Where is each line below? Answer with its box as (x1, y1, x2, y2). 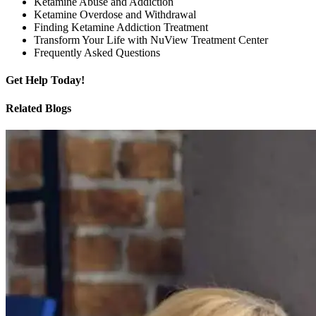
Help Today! (23, 74, 85, 87)
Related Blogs (6, 102, 71, 114)
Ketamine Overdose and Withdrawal (34, 8, 196, 21)
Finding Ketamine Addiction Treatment (34, 21, 208, 34)
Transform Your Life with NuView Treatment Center (34, 34, 268, 47)
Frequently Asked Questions (34, 47, 160, 59)
